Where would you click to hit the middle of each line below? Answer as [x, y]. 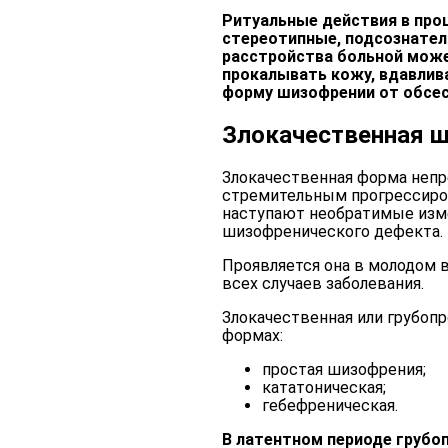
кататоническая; [324, 387]
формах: [252, 335]
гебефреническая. [330, 405]
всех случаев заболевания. [323, 283]
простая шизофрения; [344, 369]
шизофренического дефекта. [332, 231]
